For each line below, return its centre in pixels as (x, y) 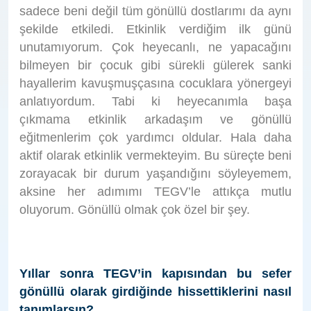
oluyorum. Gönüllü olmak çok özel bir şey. (135, 209)
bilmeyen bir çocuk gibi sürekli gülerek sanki (155, 65)
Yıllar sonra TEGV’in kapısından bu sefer (155, 273)
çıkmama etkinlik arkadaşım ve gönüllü (155, 119)
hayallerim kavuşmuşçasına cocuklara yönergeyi (155, 83)
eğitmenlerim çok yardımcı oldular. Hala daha (155, 137)
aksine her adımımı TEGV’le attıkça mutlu (155, 191)
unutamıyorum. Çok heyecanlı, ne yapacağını (155, 47)
